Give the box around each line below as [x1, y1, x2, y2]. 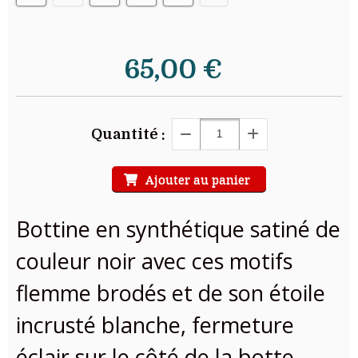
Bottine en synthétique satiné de [16, 213, 340, 244]
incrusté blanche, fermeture [16, 309, 294, 340]
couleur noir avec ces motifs [16, 245, 292, 276]
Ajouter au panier [145, 170, 250, 187]
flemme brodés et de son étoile [16, 277, 325, 308]
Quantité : [90, 125, 165, 142]
